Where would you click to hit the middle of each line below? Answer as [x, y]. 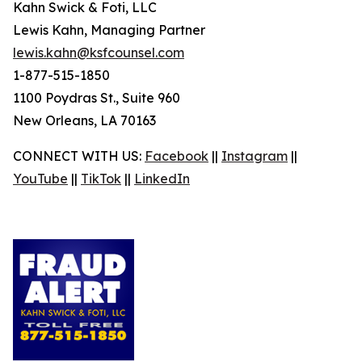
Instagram [255, 156]
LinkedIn [162, 179]
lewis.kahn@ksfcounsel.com [99, 53]
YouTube [40, 179]
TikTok [101, 179]
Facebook [177, 156]
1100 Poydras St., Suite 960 [97, 98]
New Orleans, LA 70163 [84, 120]
